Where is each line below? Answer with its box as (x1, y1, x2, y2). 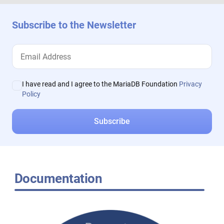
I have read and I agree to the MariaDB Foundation (22, 80, 179, 88)
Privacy (179, 80, 202, 88)
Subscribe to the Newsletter (12, 19, 136, 31)
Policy (22, 90, 40, 98)
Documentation (14, 171, 102, 186)
